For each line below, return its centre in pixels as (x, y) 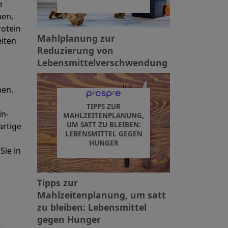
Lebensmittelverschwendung (102, 63)
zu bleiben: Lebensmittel (92, 207)
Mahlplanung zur (76, 38)
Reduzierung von (75, 51)
